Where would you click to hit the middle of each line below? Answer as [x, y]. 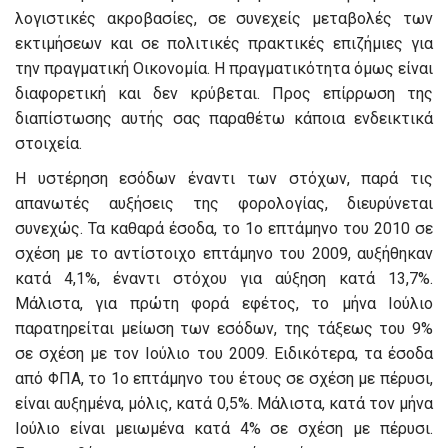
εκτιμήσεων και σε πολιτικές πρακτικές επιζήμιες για [224, 44]
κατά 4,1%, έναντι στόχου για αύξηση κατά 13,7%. [224, 279]
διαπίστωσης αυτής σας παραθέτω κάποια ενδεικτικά [224, 119]
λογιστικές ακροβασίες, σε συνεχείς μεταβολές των [224, 19]
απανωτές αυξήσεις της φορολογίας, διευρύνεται [224, 204]
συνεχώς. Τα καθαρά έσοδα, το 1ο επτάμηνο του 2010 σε [224, 229]
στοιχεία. [48, 144]
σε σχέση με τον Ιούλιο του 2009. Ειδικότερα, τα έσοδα [224, 354]
